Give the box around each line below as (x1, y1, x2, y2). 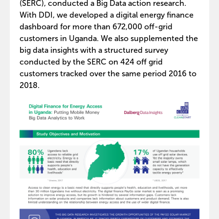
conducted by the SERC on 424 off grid (20, 58, 163, 66)
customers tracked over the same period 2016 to (20, 69, 197, 78)
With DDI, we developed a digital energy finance (20, 11, 194, 19)
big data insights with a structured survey (20, 46, 168, 54)
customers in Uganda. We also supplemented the (20, 34, 198, 43)
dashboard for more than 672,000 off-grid (20, 22, 173, 31)
